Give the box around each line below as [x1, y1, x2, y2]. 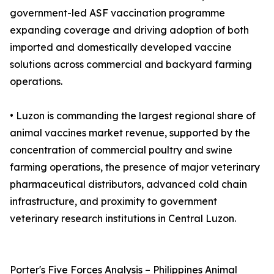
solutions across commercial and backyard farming [10, 58, 252, 71]
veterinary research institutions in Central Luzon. [10, 212, 236, 225]
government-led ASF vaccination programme [10, 7, 225, 20]
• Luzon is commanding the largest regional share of [10, 109, 256, 122]
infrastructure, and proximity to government [10, 195, 217, 208]
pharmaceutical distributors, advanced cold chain [10, 178, 247, 191]
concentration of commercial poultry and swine [10, 144, 232, 157]
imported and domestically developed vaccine [10, 41, 232, 54]
